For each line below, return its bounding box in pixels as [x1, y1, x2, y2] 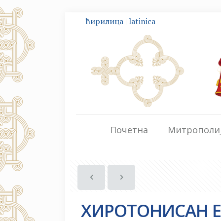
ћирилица [86, 16, 123, 27]
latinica [129, 16, 155, 27]
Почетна [110, 124, 148, 136]
